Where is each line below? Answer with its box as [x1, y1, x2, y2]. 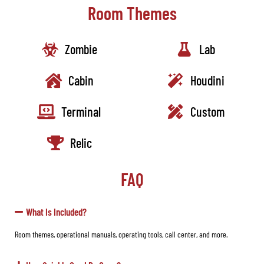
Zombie [65, 41, 98, 57]
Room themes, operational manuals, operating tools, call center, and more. [15, 229, 228, 240]
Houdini [190, 72, 225, 88]
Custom [190, 104, 225, 120]
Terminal [61, 104, 101, 120]
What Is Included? [26, 206, 87, 218]
